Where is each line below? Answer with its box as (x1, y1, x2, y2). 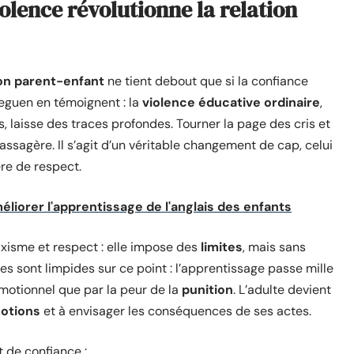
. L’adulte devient (233, 281, 331, 298)
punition (182, 281, 233, 298)
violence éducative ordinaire (142, 94, 320, 111)
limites (201, 239, 243, 255)
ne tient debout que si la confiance (104, 73, 308, 89)
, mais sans (243, 239, 306, 255)
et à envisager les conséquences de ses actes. (40, 303, 311, 319)
